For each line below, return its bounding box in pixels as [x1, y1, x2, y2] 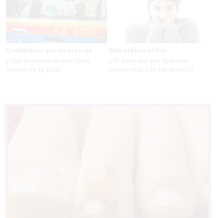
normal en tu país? [6, 65, 62, 73]
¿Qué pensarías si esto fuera [6, 56, 91, 65]
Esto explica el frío [109, 47, 166, 54]
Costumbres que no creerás [6, 47, 92, 54]
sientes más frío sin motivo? [109, 65, 194, 73]
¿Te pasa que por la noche [109, 56, 188, 65]
